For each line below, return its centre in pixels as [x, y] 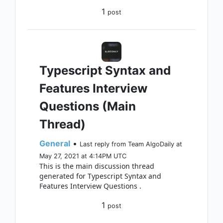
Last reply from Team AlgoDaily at [131, 144]
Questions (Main [88, 106]
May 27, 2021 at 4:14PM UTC [83, 156]
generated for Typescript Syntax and [100, 176]
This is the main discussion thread [97, 166]
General [55, 143]
